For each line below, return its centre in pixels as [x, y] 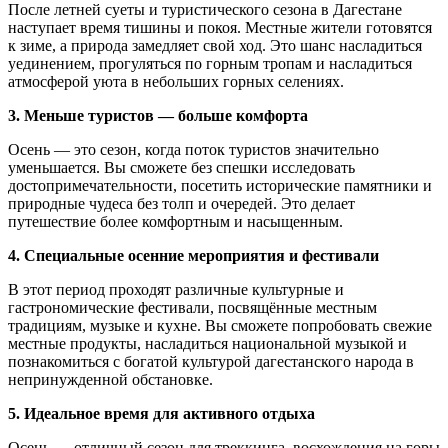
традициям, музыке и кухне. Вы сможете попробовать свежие [220, 325]
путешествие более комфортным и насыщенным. [175, 221]
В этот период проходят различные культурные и [176, 289]
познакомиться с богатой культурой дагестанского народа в [211, 361]
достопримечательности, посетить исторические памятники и [220, 185]
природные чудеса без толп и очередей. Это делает [181, 203]
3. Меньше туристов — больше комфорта [158, 115]
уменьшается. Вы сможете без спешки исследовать [181, 167]
